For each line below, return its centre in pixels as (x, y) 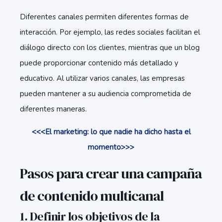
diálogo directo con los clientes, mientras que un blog (110, 48)
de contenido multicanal (92, 196)
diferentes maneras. (53, 109)
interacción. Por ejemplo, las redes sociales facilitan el (110, 32)
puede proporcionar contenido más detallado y (99, 63)
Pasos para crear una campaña (111, 173)
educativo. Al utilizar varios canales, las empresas (102, 78)
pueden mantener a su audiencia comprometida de (106, 94)
